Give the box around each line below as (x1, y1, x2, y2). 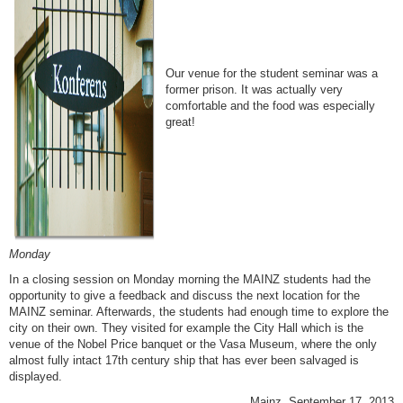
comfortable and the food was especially (166, 98, 376, 112)
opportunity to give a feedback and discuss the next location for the (9, 288, 360, 302)
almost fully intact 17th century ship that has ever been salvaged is (9, 353, 359, 367)
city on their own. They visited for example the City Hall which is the (9, 320, 363, 335)
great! (166, 114, 196, 129)
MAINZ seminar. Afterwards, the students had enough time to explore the (9, 304, 389, 318)
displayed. (9, 369, 62, 383)
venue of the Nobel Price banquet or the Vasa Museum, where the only (9, 336, 377, 351)
